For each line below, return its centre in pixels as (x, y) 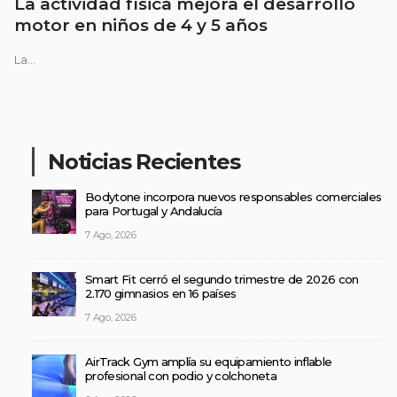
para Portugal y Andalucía (154, 211)
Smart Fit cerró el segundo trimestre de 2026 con (222, 280)
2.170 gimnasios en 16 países (161, 294)
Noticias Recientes (144, 162)
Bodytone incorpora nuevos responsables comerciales (234, 197)
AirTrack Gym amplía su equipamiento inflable (209, 362)
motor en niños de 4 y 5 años (141, 25)
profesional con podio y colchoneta (181, 376)
